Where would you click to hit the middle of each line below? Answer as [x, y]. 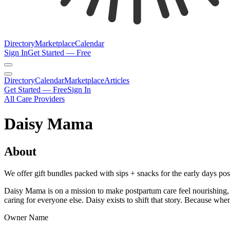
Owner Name [26, 217]
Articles [117, 80]
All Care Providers [34, 99]
